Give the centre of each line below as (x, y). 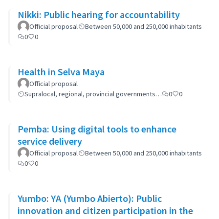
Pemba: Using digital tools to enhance (97, 129)
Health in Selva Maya (61, 72)
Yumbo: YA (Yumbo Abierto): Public (90, 198)
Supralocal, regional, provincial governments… (93, 94)
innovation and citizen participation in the (105, 210)
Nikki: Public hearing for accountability (99, 14)
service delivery (50, 141)
